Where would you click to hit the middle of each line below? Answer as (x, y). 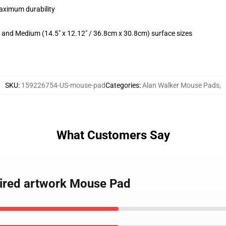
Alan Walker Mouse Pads (181, 85)
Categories (122, 85)
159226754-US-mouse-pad (63, 85)
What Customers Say (113, 135)
